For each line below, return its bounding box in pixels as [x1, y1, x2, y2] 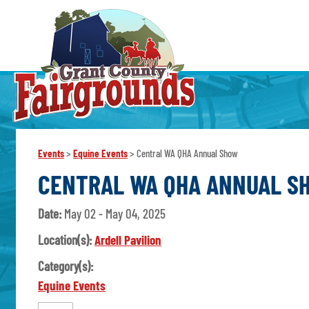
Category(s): [38, 258, 94, 275]
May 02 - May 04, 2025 [64, 206, 166, 222]
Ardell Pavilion [94, 232, 162, 248]
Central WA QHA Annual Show [137, 147, 239, 160]
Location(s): [38, 232, 95, 248]
